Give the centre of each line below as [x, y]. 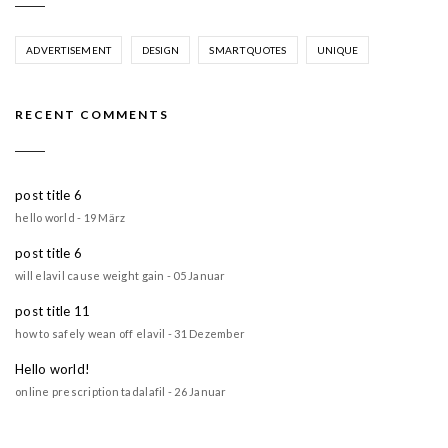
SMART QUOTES [248, 50]
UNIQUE [337, 50]
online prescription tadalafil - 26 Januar [121, 391]
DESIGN [160, 50]
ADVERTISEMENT [69, 50]
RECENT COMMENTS [92, 115]
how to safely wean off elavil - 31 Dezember [130, 333]
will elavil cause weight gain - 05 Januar [120, 275]
